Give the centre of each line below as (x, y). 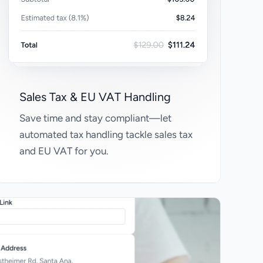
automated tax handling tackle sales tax (106, 135)
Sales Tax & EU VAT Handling (95, 97)
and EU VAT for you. (64, 151)
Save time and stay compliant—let (95, 118)
